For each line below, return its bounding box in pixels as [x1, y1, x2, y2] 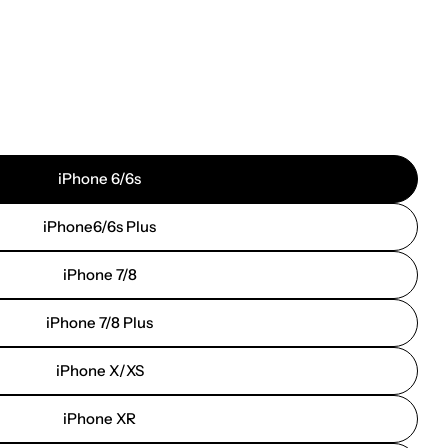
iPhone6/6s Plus [43, 217, 156, 236]
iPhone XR [63, 409, 136, 428]
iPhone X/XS [55, 361, 144, 380]
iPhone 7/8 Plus [46, 313, 153, 332]
